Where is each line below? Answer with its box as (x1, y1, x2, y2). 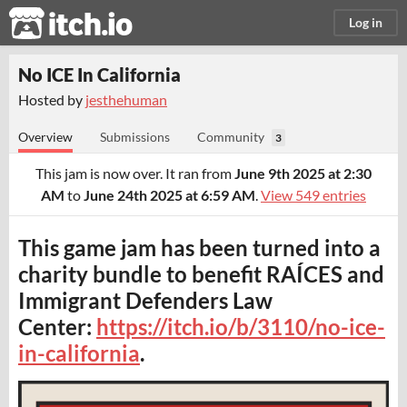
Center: (18, 313, 96, 340)
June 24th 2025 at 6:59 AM (84, 186, 255, 203)
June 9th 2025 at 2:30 (234, 164, 372, 182)
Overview (18, 129, 73, 144)
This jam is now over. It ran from (35, 164, 234, 182)
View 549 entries (261, 186, 366, 203)
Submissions (100, 129, 170, 144)
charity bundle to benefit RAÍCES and (18, 261, 384, 287)
